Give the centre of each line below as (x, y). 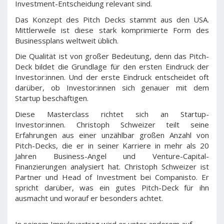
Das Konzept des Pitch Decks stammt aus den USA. (112, 19)
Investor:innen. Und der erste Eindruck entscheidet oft (112, 77)
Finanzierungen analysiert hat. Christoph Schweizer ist (112, 166)
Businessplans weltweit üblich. (67, 40)
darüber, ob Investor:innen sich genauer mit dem (112, 87)
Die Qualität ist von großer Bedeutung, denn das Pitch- (112, 56)
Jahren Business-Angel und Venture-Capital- (112, 156)
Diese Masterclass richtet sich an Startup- (112, 114)
